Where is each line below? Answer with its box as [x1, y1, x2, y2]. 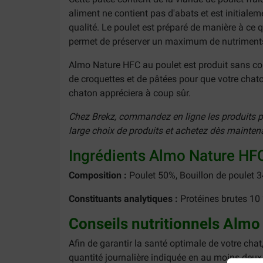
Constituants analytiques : [69, 193, 178, 204]
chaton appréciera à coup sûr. [69, 87, 191, 99]
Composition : [69, 170, 127, 181]
